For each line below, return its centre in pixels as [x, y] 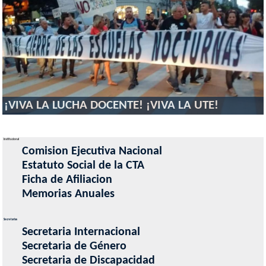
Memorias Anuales [68, 194]
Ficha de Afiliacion [67, 180]
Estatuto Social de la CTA [83, 166]
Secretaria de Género [74, 246]
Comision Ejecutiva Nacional [92, 152]
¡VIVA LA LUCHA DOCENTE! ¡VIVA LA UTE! [111, 105]
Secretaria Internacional [81, 232]
